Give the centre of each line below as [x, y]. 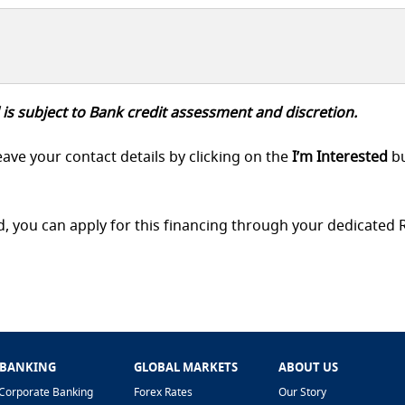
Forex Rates [163, 392]
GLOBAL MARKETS [186, 367]
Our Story [302, 392]
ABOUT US [308, 367]
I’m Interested [342, 157]
